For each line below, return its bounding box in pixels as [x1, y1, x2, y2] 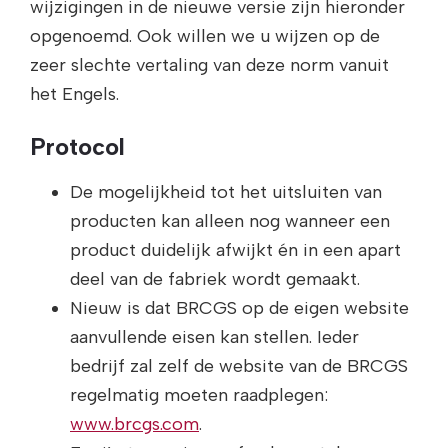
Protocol [30, 132, 125, 162]
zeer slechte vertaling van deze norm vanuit [30, 54, 389, 77]
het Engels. [30, 83, 119, 106]
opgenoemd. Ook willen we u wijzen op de [30, 25, 380, 48]
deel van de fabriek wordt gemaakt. [70, 268, 360, 291]
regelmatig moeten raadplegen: [70, 384, 333, 407]
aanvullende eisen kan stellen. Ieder [70, 326, 359, 349]
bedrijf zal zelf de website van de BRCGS [70, 355, 408, 378]
